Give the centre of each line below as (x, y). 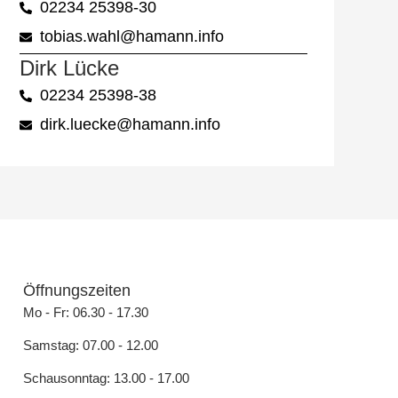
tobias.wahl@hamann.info (131, 37)
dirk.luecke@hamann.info (130, 125)
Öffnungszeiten (77, 291)
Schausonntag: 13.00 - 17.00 (106, 378)
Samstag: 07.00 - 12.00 (91, 346)
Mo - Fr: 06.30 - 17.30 (86, 313)
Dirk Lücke (69, 68)
